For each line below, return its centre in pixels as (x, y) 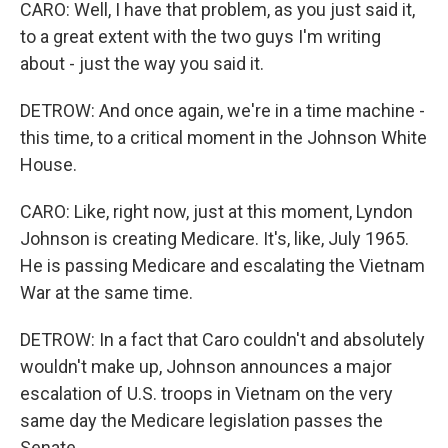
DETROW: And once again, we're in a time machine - (222, 110)
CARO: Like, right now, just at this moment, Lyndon (216, 211)
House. (48, 164)
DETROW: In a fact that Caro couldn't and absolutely (222, 339)
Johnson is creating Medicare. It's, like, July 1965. (214, 238)
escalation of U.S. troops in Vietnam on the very (206, 393)
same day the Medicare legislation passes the (201, 420)
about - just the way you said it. (142, 63)
